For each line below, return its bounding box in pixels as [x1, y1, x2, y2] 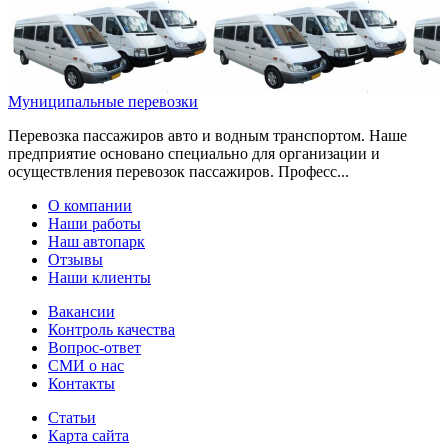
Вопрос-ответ [48, 339, 141, 357]
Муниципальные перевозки [8, 93, 198, 111]
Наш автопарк [48, 233, 145, 251]
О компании [48, 197, 132, 215]
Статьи [48, 409, 96, 427]
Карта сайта [48, 427, 129, 445]
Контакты [48, 375, 115, 393]
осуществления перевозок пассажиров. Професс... [8, 163, 349, 181]
